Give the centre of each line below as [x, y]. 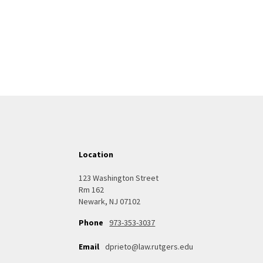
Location [96, 154]
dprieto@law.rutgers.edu [149, 246]
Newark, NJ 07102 [110, 201]
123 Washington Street [119, 178]
